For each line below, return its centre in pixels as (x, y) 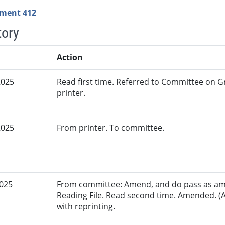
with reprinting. (86, 207)
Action (70, 58)
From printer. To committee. (111, 128)
